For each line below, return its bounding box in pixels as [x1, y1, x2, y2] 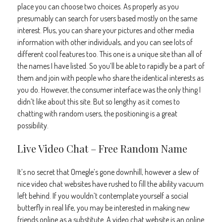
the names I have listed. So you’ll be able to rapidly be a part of [17, 61, 205, 71]
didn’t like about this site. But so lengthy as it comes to [17, 97, 180, 107]
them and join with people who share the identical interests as [17, 73, 204, 83]
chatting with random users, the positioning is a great [17, 109, 177, 118]
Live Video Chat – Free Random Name [17, 142, 187, 155]
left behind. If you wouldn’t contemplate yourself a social [17, 191, 188, 201]
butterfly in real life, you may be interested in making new [17, 203, 190, 213]
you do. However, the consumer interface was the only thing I [17, 85, 201, 95]
